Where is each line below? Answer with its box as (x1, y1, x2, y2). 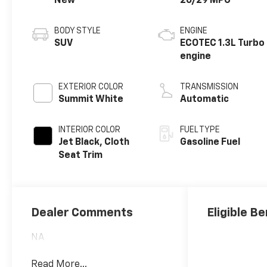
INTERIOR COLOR (58, 126, 121, 135)
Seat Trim (58, 151, 103, 161)
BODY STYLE (54, 27, 101, 36)
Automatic (180, 95, 229, 105)
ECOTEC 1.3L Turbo (180, 39, 265, 49)
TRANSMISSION (180, 83, 239, 92)
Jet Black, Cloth (58, 138, 130, 148)
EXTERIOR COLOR (58, 83, 124, 92)
